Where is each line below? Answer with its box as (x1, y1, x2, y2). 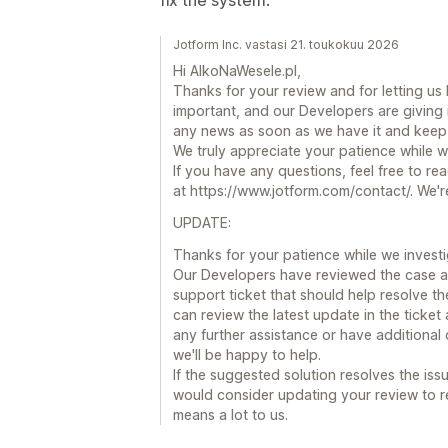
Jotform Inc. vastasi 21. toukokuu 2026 (173, 36, 399, 52)
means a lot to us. (173, 405, 288, 423)
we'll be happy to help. (173, 345, 321, 363)
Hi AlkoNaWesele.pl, (173, 61, 301, 79)
